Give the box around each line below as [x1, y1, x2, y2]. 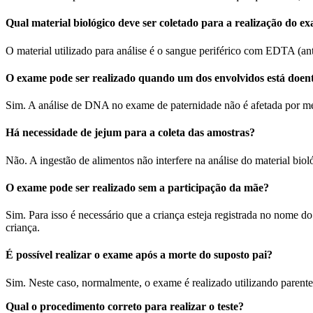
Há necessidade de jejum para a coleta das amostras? [6, 126, 255, 139]
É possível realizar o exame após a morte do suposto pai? [6, 249, 272, 261]
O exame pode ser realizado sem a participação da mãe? [6, 181, 269, 194]
